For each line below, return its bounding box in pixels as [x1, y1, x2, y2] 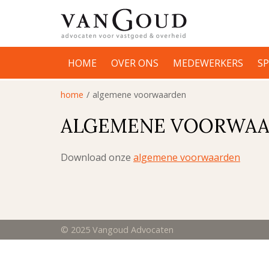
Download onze [61, 151, 133, 165]
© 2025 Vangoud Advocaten [61, 224, 174, 235]
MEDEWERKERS [173, 56, 243, 70]
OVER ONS [111, 56, 159, 70]
